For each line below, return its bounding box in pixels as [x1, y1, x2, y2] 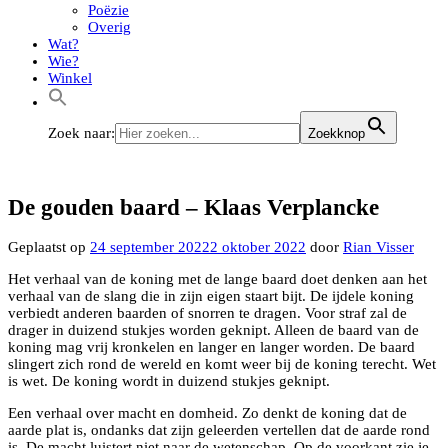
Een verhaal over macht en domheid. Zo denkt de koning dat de [8, 405, 407, 422]
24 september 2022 [90, 239, 210, 256]
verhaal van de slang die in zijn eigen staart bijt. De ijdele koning [8, 288, 414, 305]
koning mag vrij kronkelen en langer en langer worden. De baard [8, 339, 415, 356]
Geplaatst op [8, 239, 90, 256]
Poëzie [88, 2, 129, 18]
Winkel [48, 70, 92, 86]
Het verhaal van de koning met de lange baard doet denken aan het [8, 271, 427, 288]
